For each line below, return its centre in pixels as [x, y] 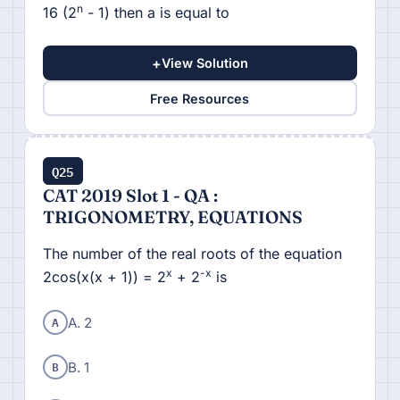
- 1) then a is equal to [156, 13]
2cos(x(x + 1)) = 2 [104, 277]
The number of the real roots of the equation [192, 254]
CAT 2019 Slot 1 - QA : [130, 196]
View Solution [204, 63]
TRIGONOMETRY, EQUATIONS [172, 217]
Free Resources [200, 98]
